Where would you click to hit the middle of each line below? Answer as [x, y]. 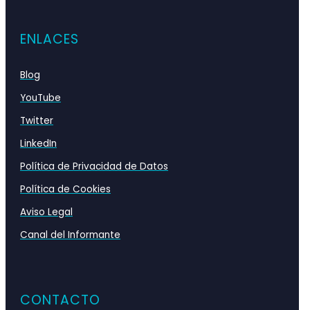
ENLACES [49, 39]
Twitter [37, 121]
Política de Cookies [65, 190]
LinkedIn [38, 144]
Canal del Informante [70, 235]
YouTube [40, 98]
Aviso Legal [46, 212]
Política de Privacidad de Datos [94, 167]
